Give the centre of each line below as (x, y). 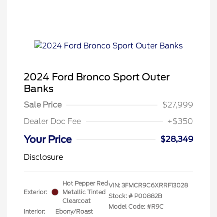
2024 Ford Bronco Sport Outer (97, 77)
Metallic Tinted (84, 192)
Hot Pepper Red (85, 183)
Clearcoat (77, 201)
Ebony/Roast (74, 211)
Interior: (34, 211)
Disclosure (43, 157)
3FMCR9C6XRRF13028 (155, 185)
